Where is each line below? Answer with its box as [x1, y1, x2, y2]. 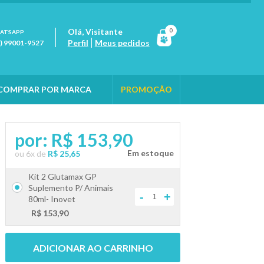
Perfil [67, 38, 88, 48]
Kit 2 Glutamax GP [28, 171, 97, 181]
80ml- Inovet [28, 194, 76, 204]
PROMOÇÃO [120, 84, 172, 94]
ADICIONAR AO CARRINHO [32, 242, 153, 253]
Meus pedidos [94, 38, 150, 48]
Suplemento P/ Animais [28, 183, 114, 193]
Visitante [85, 27, 123, 37]
